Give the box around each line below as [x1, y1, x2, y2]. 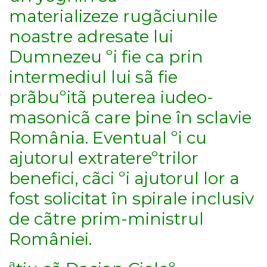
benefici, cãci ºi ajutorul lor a [9, 167, 240, 188]
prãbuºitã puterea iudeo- [9, 86, 213, 107]
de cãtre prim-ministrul [9, 208, 204, 229]
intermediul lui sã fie [9, 66, 178, 87]
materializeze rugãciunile [9, 5, 218, 26]
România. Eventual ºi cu [9, 127, 207, 148]
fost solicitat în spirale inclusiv [9, 188, 254, 209]
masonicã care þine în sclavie [9, 107, 252, 128]
